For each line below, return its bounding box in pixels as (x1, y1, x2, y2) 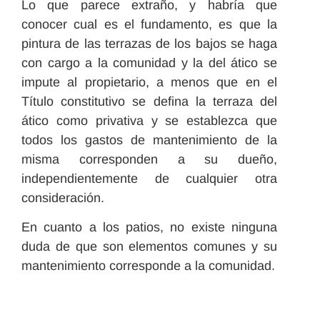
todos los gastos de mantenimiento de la (21, 132, 277, 147)
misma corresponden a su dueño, (21, 151, 277, 166)
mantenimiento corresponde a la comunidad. (21, 259, 275, 274)
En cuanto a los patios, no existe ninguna (21, 220, 277, 235)
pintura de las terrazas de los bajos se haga (21, 36, 277, 51)
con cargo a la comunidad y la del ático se (21, 55, 277, 70)
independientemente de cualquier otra (21, 171, 277, 186)
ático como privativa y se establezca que (21, 113, 277, 128)
